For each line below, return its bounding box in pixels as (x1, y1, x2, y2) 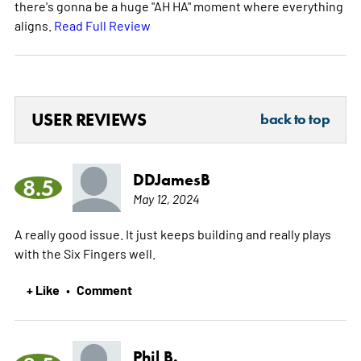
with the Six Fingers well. (14, 245, 156, 262)
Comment (76, 280, 132, 299)
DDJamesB (132, 170, 210, 190)
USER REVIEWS (31, 109, 147, 131)
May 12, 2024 (132, 190, 200, 207)
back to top (260, 110, 330, 129)
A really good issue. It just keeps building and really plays (14, 226, 331, 243)
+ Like (26, 280, 60, 299)
